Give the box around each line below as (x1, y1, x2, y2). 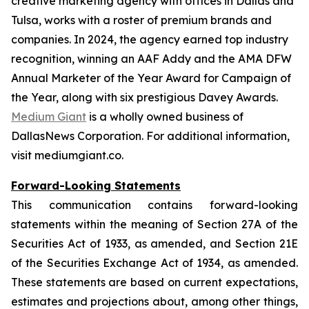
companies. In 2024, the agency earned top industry (11, 32, 288, 46)
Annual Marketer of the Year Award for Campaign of (11, 71, 291, 85)
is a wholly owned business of (86, 110, 243, 123)
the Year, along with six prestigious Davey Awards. (11, 90, 278, 104)
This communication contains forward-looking (11, 198, 298, 212)
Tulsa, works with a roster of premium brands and (11, 13, 272, 27)
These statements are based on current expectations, (11, 275, 298, 289)
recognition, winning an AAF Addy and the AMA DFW (11, 52, 292, 66)
